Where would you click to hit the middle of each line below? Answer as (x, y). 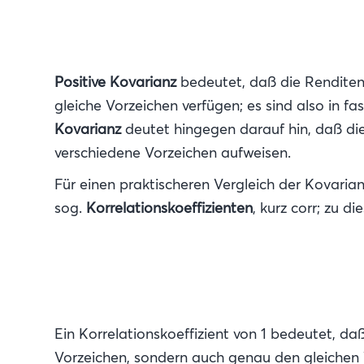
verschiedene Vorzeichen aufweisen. (173, 153)
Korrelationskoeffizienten (169, 208)
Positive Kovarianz (115, 82)
